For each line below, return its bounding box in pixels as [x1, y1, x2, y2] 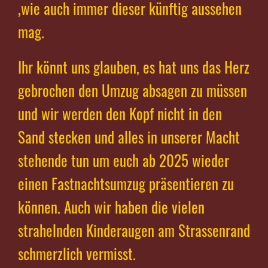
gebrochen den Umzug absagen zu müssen [18, 79, 247, 102]
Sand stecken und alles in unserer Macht [18, 126, 240, 148]
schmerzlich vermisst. [18, 242, 143, 265]
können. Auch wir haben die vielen [18, 196, 205, 218]
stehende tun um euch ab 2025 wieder [18, 149, 229, 172]
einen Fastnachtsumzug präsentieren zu [18, 172, 234, 195]
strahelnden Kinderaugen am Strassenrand [18, 219, 250, 242]
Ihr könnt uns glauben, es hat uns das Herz [18, 56, 249, 78]
